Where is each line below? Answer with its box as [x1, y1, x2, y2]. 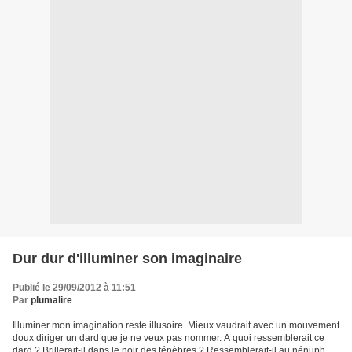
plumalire [31, 295, 72, 306]
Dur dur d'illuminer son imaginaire [13, 251, 242, 267]
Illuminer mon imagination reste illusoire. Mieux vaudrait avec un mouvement [13, 320, 339, 332]
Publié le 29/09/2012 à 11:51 [13, 282, 136, 294]
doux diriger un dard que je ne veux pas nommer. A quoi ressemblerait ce [13, 332, 324, 344]
